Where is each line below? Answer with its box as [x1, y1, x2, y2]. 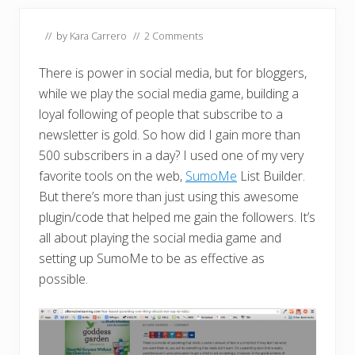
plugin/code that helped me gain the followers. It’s [39, 208, 315, 226]
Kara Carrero [70, 28, 127, 43]
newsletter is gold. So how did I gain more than [39, 125, 300, 143]
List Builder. [237, 166, 305, 185]
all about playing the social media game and [39, 228, 281, 246]
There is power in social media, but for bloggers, [39, 63, 307, 82]
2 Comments [144, 28, 203, 43]
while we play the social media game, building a [39, 84, 299, 102]
